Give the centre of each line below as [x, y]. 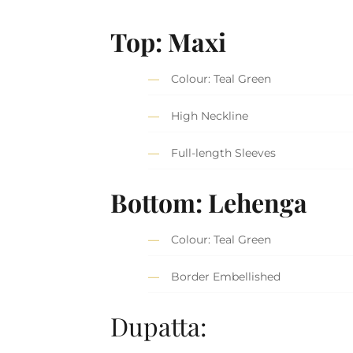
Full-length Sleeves [224, 153]
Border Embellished [226, 277]
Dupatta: [159, 325]
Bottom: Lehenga [209, 202]
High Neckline [210, 116]
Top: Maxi [169, 41]
